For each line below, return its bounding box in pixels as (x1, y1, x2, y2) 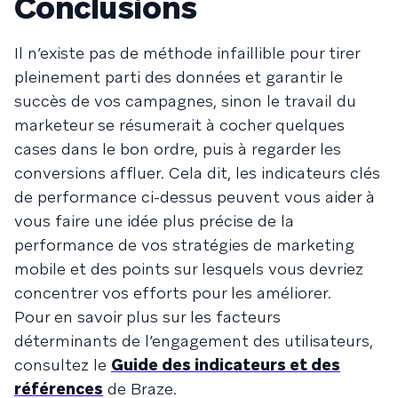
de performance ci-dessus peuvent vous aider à (14, 187, 375, 208)
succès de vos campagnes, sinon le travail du (14, 91, 356, 112)
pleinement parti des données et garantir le (14, 67, 343, 88)
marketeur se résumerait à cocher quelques (14, 115, 345, 136)
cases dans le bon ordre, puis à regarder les (14, 139, 341, 160)
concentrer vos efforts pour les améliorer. (14, 283, 331, 304)
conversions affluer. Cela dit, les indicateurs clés (14, 163, 380, 184)
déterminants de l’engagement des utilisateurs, (14, 330, 373, 352)
